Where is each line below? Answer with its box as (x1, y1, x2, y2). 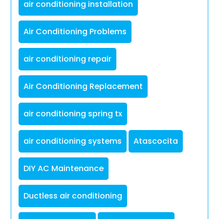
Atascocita (133, 135, 178, 147)
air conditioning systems (23, 135, 122, 147)
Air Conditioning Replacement (23, 81, 143, 92)
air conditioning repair (23, 53, 112, 65)
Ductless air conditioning (23, 190, 123, 202)
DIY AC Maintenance (23, 163, 104, 175)
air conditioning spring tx (23, 108, 123, 120)
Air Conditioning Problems (23, 26, 127, 38)
